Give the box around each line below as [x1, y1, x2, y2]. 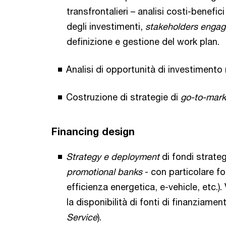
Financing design [51, 126, 135, 138]
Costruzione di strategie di [66, 91, 181, 103]
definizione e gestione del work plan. [67, 36, 219, 47]
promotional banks [67, 166, 142, 178]
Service [67, 211, 97, 223]
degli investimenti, [67, 21, 145, 32]
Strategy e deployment [66, 151, 159, 162]
